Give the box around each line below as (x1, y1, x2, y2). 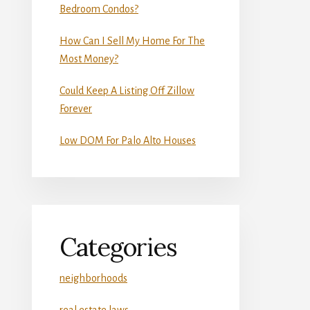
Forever (60, 102, 92, 114)
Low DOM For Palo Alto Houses (60, 134, 196, 146)
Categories (60, 230, 177, 263)
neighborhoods (60, 272, 127, 284)
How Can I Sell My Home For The (60, 35, 205, 46)
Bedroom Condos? (60, 3, 138, 15)
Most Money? (60, 53, 118, 64)
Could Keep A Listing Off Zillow (60, 84, 194, 96)
